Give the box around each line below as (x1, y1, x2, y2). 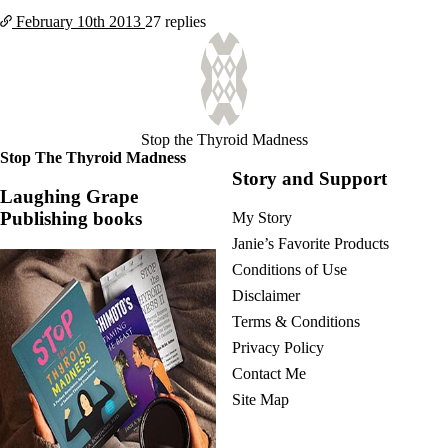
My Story (232, 208, 292, 226)
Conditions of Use (232, 260, 347, 278)
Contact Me (232, 364, 306, 382)
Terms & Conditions (232, 312, 360, 330)
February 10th (16, 13, 105, 31)
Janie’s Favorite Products (232, 234, 389, 252)
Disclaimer (232, 286, 300, 304)
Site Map (232, 390, 289, 408)
